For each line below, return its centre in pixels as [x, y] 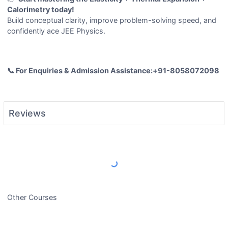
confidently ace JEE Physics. [56, 31]
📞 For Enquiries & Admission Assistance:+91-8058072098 [113, 71]
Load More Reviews [114, 163]
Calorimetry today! [41, 10]
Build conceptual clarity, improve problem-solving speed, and [112, 20]
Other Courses [32, 197]
